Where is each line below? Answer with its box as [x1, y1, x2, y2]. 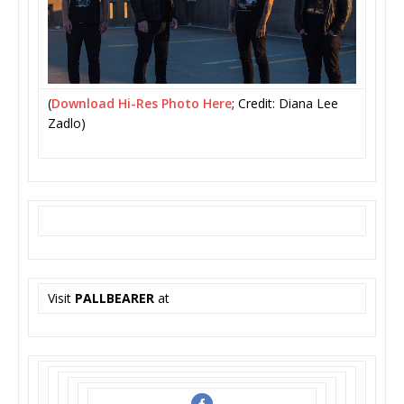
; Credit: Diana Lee [232, 94, 338, 112]
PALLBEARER [75, 289, 154, 307]
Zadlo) [48, 114, 86, 132]
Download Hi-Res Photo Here [51, 94, 232, 112]
